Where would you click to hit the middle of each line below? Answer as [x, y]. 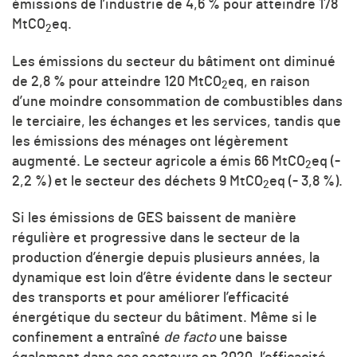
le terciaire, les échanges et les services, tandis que [177, 122]
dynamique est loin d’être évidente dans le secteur [172, 279]
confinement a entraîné [88, 338]
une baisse [252, 338]
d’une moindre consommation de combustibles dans [177, 102]
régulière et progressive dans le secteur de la [156, 239]
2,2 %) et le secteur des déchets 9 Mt [129, 181]
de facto [190, 338]
